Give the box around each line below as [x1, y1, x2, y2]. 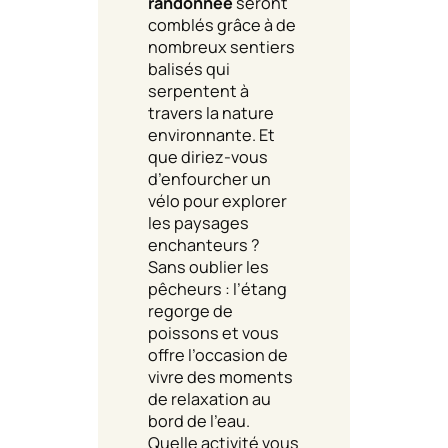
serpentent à [148, 79, 249, 102]
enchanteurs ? [148, 233, 260, 256]
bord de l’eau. [148, 409, 250, 432]
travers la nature [148, 101, 274, 124]
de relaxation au [148, 387, 271, 410]
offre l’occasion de [148, 343, 288, 366]
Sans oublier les [148, 255, 269, 278]
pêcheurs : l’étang [148, 277, 287, 300]
